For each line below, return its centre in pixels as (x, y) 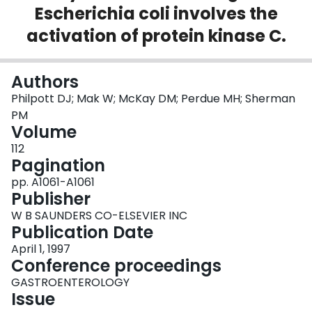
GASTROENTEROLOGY (70, 283)
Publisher (51, 199)
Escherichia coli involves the (156, 14)
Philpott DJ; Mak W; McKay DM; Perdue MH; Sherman (153, 99)
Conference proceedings (116, 266)
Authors (45, 82)
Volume (44, 132)
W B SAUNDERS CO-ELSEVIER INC (99, 216)
